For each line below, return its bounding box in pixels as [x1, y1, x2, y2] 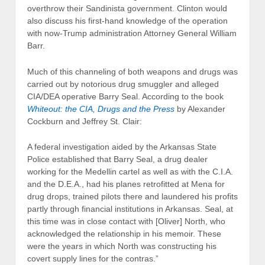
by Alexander [174, 104, 225, 114]
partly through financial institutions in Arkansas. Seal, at [27, 204, 233, 214]
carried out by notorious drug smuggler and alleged [27, 79, 219, 89]
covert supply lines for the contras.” [27, 254, 159, 264]
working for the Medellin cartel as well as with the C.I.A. [27, 167, 233, 177]
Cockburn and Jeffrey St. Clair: [27, 116, 142, 126]
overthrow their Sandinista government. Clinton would [27, 4, 227, 14]
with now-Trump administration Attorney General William [27, 28, 237, 38]
